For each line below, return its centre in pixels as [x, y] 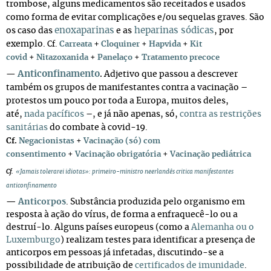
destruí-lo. [30, 227]
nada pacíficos [54, 114]
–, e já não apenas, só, [132, 114]
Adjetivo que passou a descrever [171, 74]
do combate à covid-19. [98, 128]
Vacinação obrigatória [118, 155]
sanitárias [27, 128]
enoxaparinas [84, 31]
